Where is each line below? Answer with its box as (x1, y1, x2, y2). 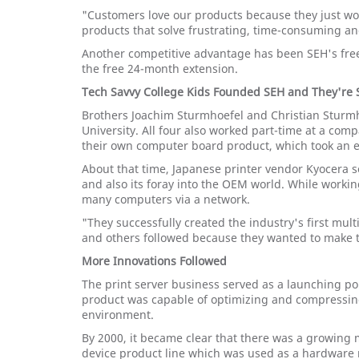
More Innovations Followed (82, 253, 227, 268)
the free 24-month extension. (82, 61, 238, 76)
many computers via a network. (82, 192, 250, 207)
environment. (82, 307, 154, 322)
